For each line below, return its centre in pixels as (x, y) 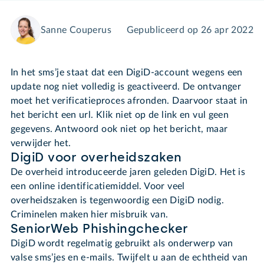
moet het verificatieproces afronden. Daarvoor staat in (129, 100)
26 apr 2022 (227, 30)
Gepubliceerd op (164, 30)
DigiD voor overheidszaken (96, 157)
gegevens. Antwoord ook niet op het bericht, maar (119, 129)
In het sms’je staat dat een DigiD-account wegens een (127, 72)
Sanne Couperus (76, 30)
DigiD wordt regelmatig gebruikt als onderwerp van (122, 243)
